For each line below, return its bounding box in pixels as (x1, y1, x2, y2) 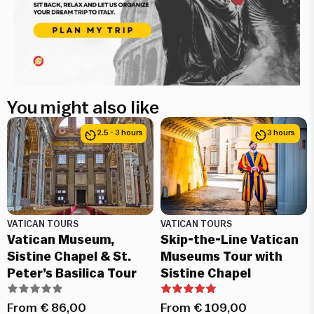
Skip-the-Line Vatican (161, 233, 299, 246)
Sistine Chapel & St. (7, 250, 131, 263)
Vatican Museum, (7, 233, 114, 246)
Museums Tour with (161, 250, 282, 263)
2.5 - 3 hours (97, 129, 143, 137)
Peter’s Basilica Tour (7, 266, 137, 280)
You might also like (7, 98, 159, 117)
